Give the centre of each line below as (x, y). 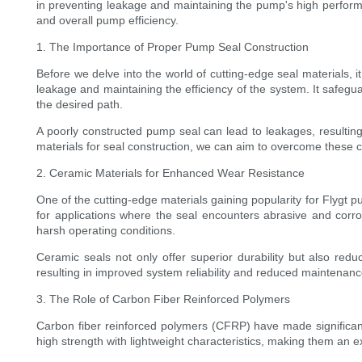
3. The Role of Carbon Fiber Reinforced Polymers (163, 299)
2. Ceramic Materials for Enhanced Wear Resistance (170, 173)
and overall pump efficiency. (107, 21)
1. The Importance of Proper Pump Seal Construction (173, 47)
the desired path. (80, 105)
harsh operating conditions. (106, 231)
